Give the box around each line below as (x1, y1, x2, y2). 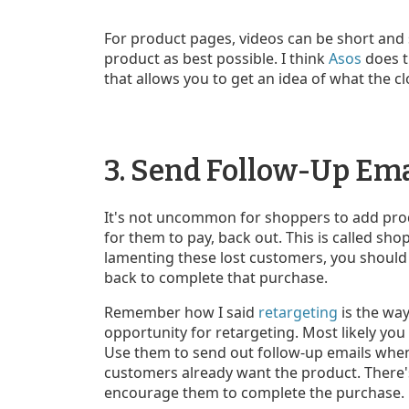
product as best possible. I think (104, 47, 329, 68)
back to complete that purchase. (104, 267, 331, 288)
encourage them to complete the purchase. (104, 382, 404, 403)
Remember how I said (104, 301, 258, 322)
